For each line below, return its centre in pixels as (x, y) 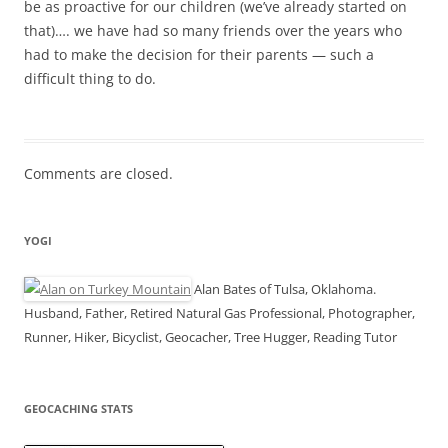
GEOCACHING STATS (78, 409)
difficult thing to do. (90, 79)
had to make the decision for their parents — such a (199, 55)
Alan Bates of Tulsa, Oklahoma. (283, 289)
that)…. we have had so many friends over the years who (213, 31)
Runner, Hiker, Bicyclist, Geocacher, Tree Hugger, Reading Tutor (210, 337)
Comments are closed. (98, 174)
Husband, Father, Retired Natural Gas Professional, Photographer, (219, 313)
